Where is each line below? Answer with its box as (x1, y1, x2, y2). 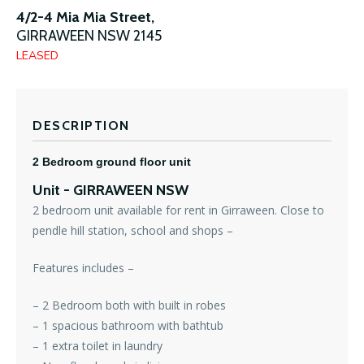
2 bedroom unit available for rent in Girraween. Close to (32, 202, 324, 219)
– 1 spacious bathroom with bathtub (32, 318, 223, 334)
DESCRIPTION (32, 118, 130, 134)
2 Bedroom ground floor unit (32, 155, 191, 169)
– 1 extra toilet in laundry (32, 338, 162, 354)
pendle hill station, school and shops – (32, 223, 233, 239)
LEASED (16, 48, 58, 64)
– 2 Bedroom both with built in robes (32, 297, 226, 314)
